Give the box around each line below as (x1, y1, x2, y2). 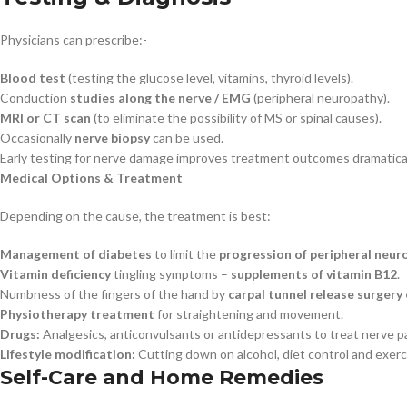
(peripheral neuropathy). (251, 90, 390, 106)
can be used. (150, 130, 223, 146)
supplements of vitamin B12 (231, 266, 397, 283)
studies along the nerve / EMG (70, 90, 251, 106)
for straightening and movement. (154, 306, 343, 323)
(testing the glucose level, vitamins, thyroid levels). (65, 70, 353, 86)
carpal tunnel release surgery (228, 286, 402, 303)
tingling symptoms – (111, 266, 231, 283)
